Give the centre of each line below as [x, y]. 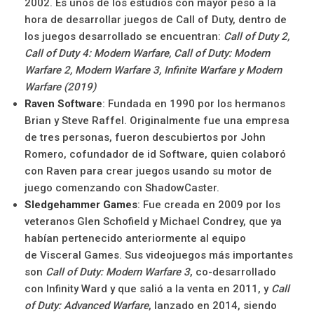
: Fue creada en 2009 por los [209, 204]
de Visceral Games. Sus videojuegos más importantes [159, 255]
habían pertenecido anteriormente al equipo [135, 238]
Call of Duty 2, [257, 36]
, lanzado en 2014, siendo [213, 305]
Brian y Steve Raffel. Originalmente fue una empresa [157, 120]
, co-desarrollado [233, 272]
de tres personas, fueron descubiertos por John [145, 137]
